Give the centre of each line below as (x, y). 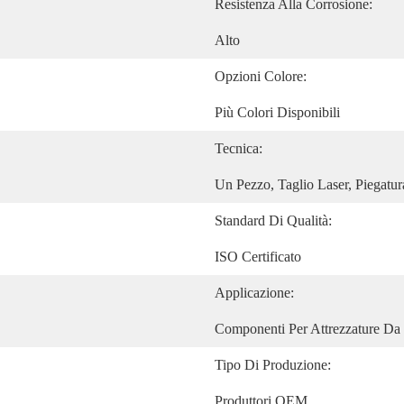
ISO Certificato (258, 257)
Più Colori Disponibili (277, 112)
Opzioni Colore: (261, 76)
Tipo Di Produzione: (273, 365)
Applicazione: (254, 293)
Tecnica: (239, 148)
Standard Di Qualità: (273, 220)
